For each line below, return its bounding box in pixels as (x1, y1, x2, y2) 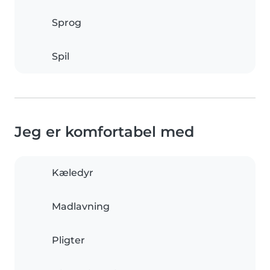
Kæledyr (52, 167, 93, 179)
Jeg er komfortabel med (14, 123, 194, 141)
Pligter (52, 234, 85, 246)
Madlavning (52, 201, 110, 213)
